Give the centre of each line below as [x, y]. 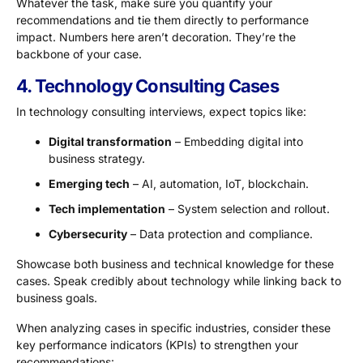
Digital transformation [110, 141]
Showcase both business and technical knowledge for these [175, 263]
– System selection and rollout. [248, 208]
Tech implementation [107, 208]
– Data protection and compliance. [220, 233]
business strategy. [97, 158]
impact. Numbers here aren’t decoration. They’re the [156, 36]
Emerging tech [89, 183]
